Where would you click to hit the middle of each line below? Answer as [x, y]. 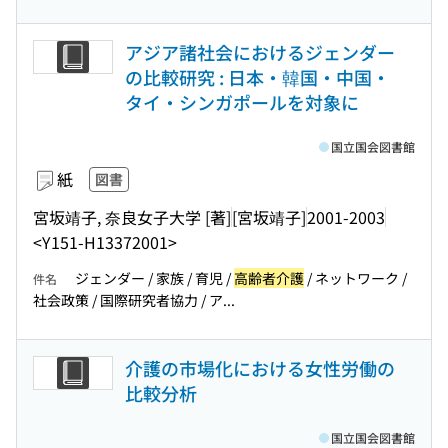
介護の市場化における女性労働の [260, 368]
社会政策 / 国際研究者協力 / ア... [134, 300]
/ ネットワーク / [355, 278]
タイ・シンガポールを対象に [242, 102]
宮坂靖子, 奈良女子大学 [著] [132, 216]
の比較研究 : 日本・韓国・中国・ [257, 77]
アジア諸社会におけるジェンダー [260, 52]
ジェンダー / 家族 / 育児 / [154, 278]
